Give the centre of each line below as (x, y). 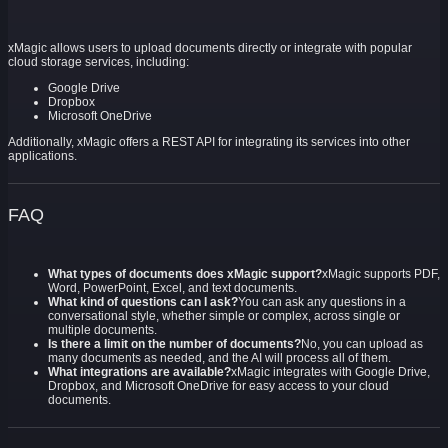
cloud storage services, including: (98, 62)
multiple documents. (102, 330)
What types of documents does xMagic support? (185, 274)
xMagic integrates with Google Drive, (330, 372)
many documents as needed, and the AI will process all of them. (219, 358)
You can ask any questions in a (322, 302)
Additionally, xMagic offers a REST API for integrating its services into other (209, 142)
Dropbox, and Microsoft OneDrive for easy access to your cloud (218, 386)
